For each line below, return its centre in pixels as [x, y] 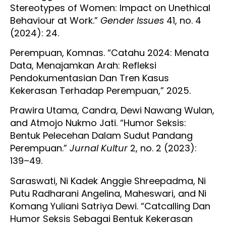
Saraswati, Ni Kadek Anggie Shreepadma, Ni [108, 181]
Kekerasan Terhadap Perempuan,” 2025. [100, 91]
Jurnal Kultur [99, 148]
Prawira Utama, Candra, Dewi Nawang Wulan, [112, 110]
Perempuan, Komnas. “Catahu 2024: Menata [109, 53]
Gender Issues [132, 20]
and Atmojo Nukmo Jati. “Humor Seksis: [98, 123]
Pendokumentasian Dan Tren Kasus [90, 78]
